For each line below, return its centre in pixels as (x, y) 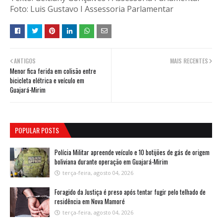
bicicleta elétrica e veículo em (47, 80)
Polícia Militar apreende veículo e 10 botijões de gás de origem (132, 152)
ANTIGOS (25, 60)
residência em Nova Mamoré (90, 201)
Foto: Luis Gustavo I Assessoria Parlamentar (92, 9)
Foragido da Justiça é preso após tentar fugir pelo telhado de (130, 192)
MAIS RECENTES (189, 60)
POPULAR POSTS (37, 130)
